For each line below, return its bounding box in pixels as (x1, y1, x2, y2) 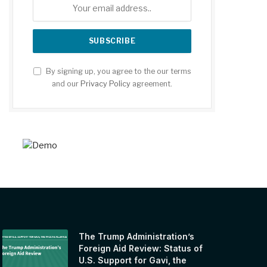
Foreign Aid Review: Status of (79, 243, 203, 253)
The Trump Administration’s (79, 231, 195, 241)
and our (52, 79, 80, 88)
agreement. (131, 79, 172, 88)
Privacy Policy (80, 79, 131, 88)
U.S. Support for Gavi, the (79, 254, 187, 265)
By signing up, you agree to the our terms (44, 66, 191, 76)
